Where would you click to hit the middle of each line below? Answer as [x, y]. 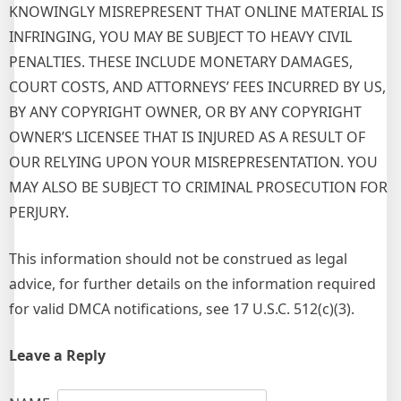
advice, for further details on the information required [192, 284]
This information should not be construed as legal [178, 259]
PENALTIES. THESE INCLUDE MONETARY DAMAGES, [181, 62]
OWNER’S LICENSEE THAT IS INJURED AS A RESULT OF [187, 137]
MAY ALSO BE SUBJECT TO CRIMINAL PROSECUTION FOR [198, 187]
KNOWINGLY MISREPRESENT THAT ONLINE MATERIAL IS [196, 12]
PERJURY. [39, 212]
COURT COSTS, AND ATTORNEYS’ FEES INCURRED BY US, [197, 87]
